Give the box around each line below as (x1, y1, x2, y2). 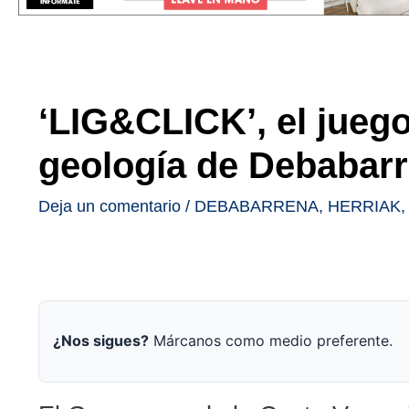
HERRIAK (328, 196, 401, 215)
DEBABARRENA (194, 196, 319, 215)
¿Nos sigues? (53, 331, 149, 351)
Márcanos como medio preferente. (149, 331, 393, 351)
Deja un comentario (38, 196, 181, 215)
